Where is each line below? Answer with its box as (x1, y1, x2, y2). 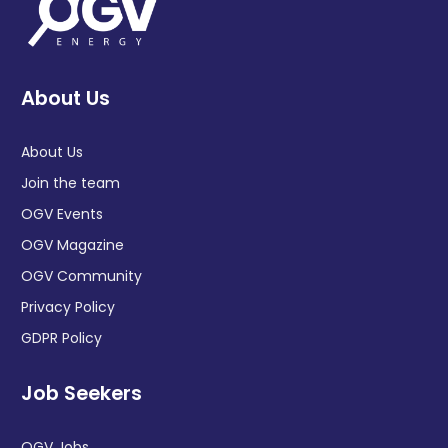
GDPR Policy (21, 328, 102, 349)
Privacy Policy (21, 297, 115, 318)
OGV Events (21, 204, 103, 225)
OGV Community (21, 266, 142, 287)
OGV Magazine (21, 235, 124, 256)
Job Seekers (21, 379, 142, 408)
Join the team (21, 173, 120, 194)
